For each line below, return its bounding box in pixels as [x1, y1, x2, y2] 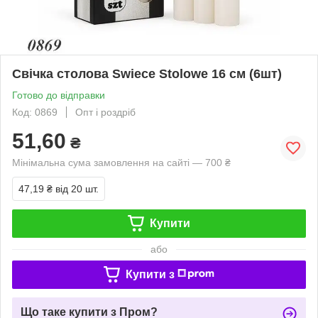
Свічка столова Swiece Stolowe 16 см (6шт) [12, 66, 282, 81]
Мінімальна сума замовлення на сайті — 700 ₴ [12, 156, 231, 168]
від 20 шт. [55, 182, 99, 194]
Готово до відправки [12, 89, 105, 101]
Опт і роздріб [75, 106, 136, 118]
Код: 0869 [12, 106, 57, 118]
